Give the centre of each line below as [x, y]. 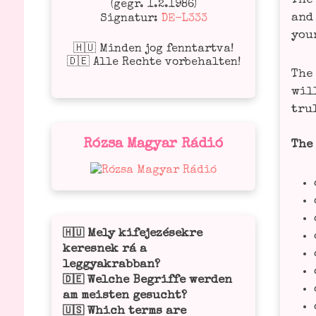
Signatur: [130, 19]
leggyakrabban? [112, 265]
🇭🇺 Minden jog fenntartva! [154, 49]
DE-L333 [184, 19]
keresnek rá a [105, 249]
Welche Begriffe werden [160, 280]
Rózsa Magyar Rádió [154, 145]
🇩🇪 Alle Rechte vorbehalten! [153, 63]
